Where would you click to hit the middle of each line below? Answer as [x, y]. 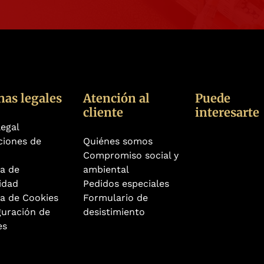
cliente [103, 112]
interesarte [227, 112]
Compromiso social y [131, 155]
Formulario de [115, 197]
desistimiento [114, 212]
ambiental [106, 169]
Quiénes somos [118, 141]
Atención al [116, 98]
